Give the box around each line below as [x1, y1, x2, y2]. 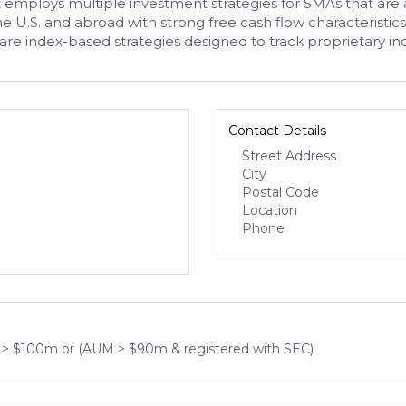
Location [242, 202, 297, 218]
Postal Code [242, 184, 319, 200]
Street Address [242, 148, 336, 164]
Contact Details [228, 122, 326, 139]
